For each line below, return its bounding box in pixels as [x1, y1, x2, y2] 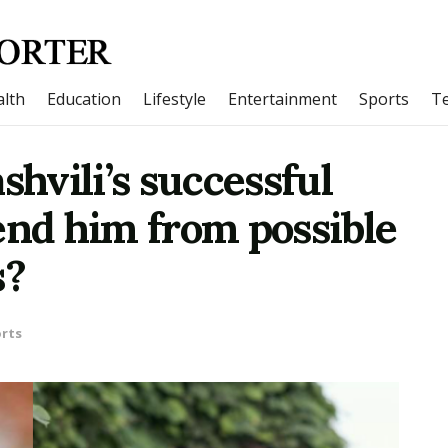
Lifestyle [143, 88, 206, 110]
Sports [359, 88, 409, 110]
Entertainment [228, 88, 337, 110]
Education [47, 88, 121, 110]
